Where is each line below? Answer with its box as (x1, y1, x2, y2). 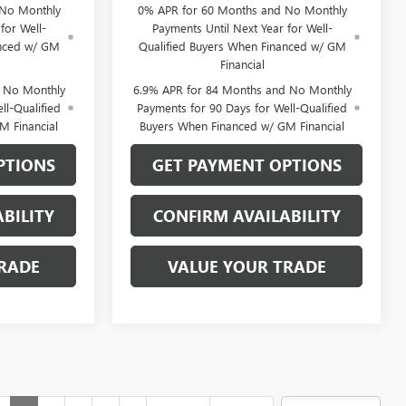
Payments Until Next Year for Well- (151, 19, 333, 35)
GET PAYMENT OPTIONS (151, 153, 342, 176)
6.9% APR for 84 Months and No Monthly (132, 81, 352, 97)
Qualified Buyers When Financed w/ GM (138, 37, 346, 53)
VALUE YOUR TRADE (167, 255, 326, 277)
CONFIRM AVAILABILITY (152, 204, 341, 227)
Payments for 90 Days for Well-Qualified (137, 99, 348, 115)
